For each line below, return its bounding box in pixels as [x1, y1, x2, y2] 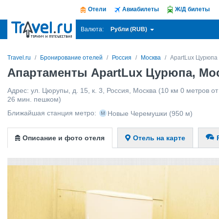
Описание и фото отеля [22, 134, 105, 142]
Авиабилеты [122, 6, 159, 13]
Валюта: [81, 26, 104, 33]
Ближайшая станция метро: [7, 109, 96, 117]
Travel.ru [7, 54, 31, 61]
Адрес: [7, 87, 31, 94]
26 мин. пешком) [7, 95, 61, 103]
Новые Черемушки [108, 109, 167, 117]
